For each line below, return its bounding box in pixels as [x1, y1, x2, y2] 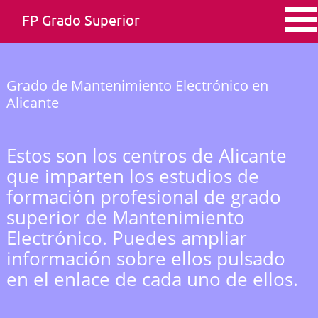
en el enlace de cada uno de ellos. [6, 266, 298, 292]
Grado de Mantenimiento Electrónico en [6, 76, 268, 95]
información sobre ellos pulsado [6, 246, 285, 271]
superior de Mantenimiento [6, 204, 245, 230]
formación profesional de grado [6, 184, 281, 209]
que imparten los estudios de [6, 163, 259, 189]
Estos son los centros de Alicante [6, 143, 287, 168]
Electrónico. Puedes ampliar [6, 225, 247, 251]
